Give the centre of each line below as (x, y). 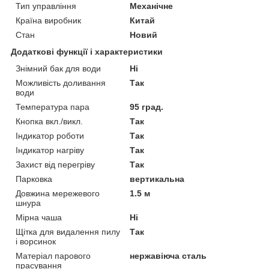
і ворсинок (36, 241)
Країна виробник (48, 20)
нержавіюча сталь (168, 255)
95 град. (147, 107)
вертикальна (157, 179)
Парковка (34, 179)
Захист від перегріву (55, 164)
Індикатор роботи (50, 135)
